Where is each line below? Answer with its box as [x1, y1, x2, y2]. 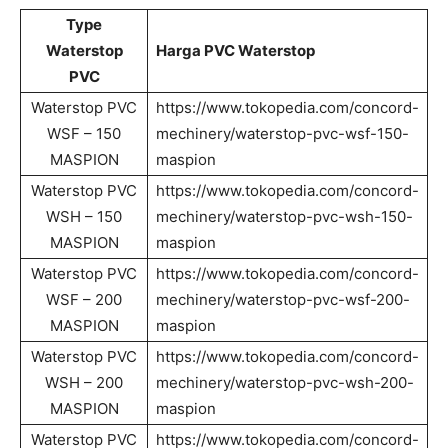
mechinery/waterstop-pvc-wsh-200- [156, 373, 414, 392]
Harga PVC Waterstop [156, 41, 315, 60]
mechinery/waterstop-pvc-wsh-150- [156, 207, 413, 226]
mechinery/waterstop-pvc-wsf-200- [156, 290, 410, 309]
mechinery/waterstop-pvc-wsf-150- [156, 124, 409, 143]
